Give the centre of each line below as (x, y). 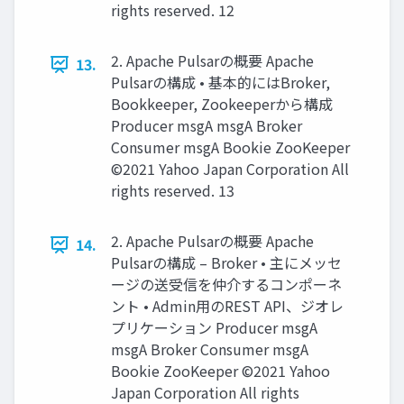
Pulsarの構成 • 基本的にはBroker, (220, 83)
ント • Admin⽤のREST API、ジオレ (227, 306)
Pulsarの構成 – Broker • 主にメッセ (226, 263)
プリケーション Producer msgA (214, 328)
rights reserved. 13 (173, 191)
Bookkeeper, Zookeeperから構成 (222, 104)
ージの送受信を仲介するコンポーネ (226, 285)
